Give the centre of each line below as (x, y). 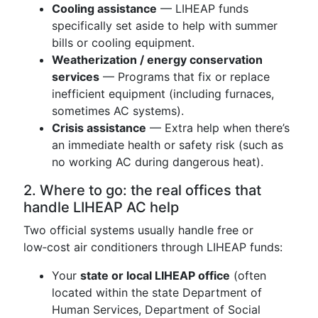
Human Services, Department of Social (156, 309)
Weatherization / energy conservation (157, 60)
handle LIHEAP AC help (101, 207)
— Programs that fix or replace (185, 77)
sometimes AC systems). (118, 111)
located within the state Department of (157, 292)
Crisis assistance (99, 128)
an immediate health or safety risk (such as (168, 145)
